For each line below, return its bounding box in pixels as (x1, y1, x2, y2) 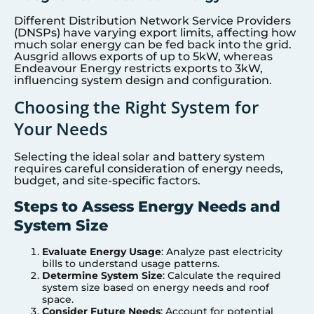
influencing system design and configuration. (14, 74, 272, 88)
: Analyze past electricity (161, 245, 282, 258)
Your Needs (14, 117, 108, 141)
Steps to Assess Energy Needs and (14, 197, 280, 215)
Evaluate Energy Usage (42, 245, 161, 258)
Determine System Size (42, 268, 163, 282)
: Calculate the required (163, 268, 281, 282)
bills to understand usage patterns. (42, 257, 219, 270)
